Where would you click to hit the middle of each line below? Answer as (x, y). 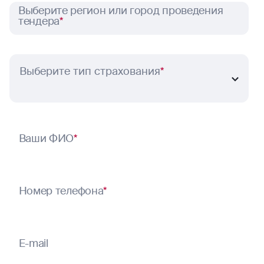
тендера (39, 21)
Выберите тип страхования (90, 71)
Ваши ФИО (46, 138)
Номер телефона (61, 191)
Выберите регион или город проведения (121, 10)
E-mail (33, 243)
